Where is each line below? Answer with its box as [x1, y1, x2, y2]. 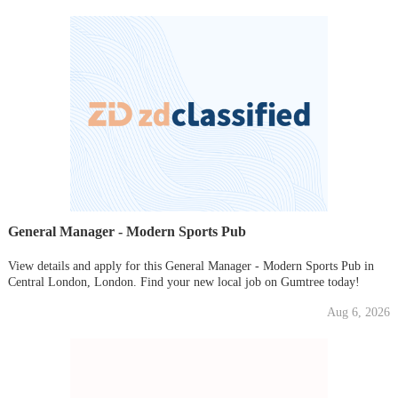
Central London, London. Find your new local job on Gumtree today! [7, 275, 360, 289]
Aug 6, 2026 [327, 305, 391, 319]
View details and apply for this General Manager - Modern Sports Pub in [7, 259, 374, 273]
